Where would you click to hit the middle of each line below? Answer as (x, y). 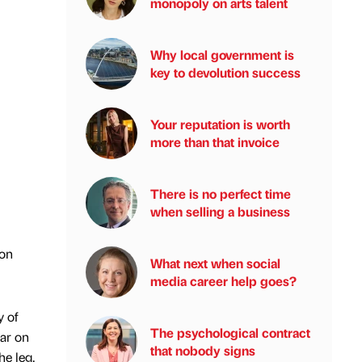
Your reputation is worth (220, 124)
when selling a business (220, 211)
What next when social (215, 263)
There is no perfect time (221, 194)
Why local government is (222, 55)
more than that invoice (215, 142)
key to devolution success (225, 72)
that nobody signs (203, 350)
